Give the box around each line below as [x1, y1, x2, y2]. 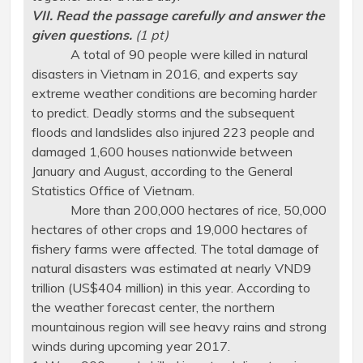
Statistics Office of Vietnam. [31, 182, 194, 199]
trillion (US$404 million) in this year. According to [31, 280, 310, 297]
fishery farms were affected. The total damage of [31, 241, 319, 258]
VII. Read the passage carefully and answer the [31, 7, 325, 24]
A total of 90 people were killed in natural [31, 46, 308, 63]
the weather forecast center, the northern [31, 299, 275, 316]
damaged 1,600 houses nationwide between [31, 143, 293, 160]
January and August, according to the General [31, 163, 293, 180]
